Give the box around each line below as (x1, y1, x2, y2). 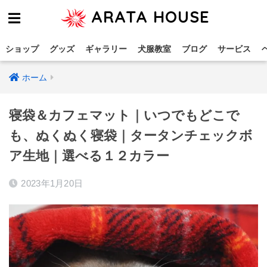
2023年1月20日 (21, 178, 83, 188)
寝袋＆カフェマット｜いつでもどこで (9, 108, 240, 123)
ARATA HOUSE (85, 6, 210, 27)
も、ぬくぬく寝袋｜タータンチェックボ (9, 128, 253, 143)
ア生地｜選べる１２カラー (9, 148, 169, 163)
